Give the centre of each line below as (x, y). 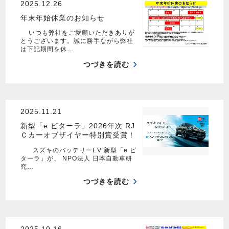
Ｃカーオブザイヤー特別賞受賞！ (78, 135)
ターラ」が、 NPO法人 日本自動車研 (76, 158)
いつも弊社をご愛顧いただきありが (77, 33)
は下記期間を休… (47, 49)
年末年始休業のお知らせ (62, 18)
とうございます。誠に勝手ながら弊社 (77, 41)
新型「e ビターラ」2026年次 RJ (77, 126)
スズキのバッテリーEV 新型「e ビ (78, 150)
